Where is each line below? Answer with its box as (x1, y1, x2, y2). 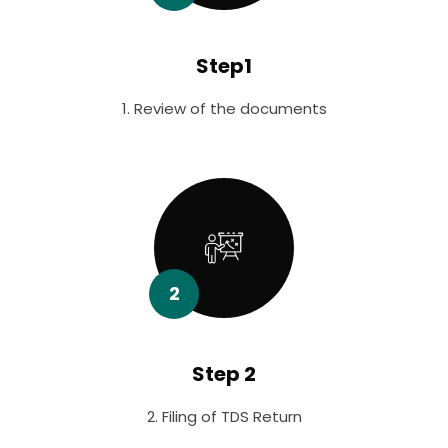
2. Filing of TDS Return (146, 406, 302, 428)
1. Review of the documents (121, 98, 327, 120)
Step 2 (192, 360, 256, 389)
